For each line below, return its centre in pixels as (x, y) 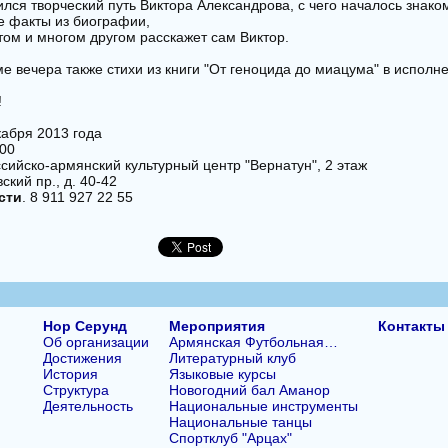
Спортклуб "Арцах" (230, 437)
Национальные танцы (240, 421)
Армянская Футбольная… (253, 341)
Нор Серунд (84, 325)
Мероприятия (216, 325)
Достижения (82, 357)
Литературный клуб (232, 357)
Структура (75, 389)
